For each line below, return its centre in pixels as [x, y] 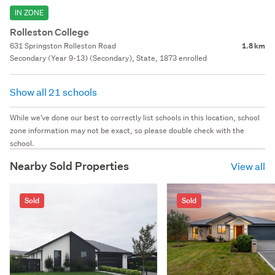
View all [248, 166]
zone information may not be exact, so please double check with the [127, 130]
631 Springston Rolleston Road [63, 45]
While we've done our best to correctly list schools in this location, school [135, 117]
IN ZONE [29, 12]
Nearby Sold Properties [69, 166]
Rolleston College [49, 32]
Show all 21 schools [54, 91]
